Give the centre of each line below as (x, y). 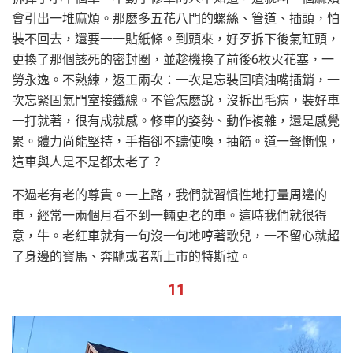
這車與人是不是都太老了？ (87, 162)
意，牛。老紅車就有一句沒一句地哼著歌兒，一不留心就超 (176, 236)
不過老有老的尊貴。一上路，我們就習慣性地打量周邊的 (169, 195)
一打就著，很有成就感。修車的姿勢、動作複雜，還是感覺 (176, 121)
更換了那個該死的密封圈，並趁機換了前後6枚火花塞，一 (173, 59)
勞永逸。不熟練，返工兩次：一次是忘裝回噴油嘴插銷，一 (176, 80)
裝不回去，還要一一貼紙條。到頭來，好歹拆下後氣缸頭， (176, 39)
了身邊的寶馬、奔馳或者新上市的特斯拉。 (132, 256)
